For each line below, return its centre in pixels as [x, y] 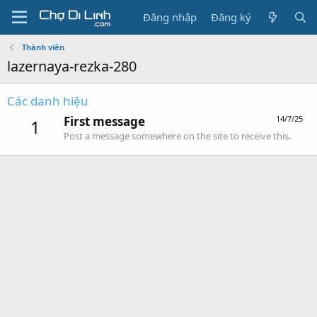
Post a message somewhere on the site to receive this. [177, 136]
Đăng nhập [170, 17]
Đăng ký [231, 17]
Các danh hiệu [48, 101]
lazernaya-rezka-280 [72, 66]
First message [104, 122]
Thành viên [43, 47]
